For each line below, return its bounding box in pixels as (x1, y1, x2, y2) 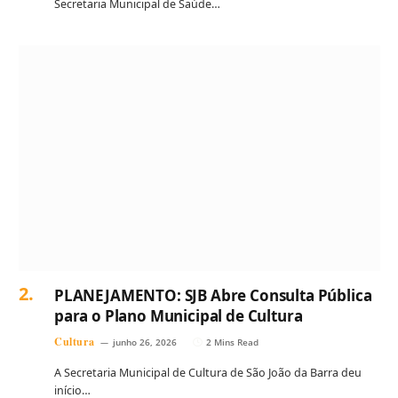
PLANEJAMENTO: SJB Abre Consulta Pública (54, 285, 372, 306)
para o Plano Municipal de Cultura (54, 306, 303, 327)
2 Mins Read (206, 336, 259, 349)
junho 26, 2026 (113, 336, 178, 349)
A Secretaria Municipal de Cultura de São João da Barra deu (54, 365, 362, 381)
